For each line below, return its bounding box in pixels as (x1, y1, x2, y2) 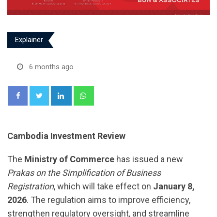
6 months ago (29, 62, 74, 71)
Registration (7, 181, 54, 191)
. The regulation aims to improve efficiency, (27, 194, 190, 205)
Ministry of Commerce (24, 154, 114, 164)
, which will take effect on (54, 181, 153, 191)
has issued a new (114, 154, 183, 164)
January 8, (153, 181, 195, 191)
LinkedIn (70, 87, 96, 96)
